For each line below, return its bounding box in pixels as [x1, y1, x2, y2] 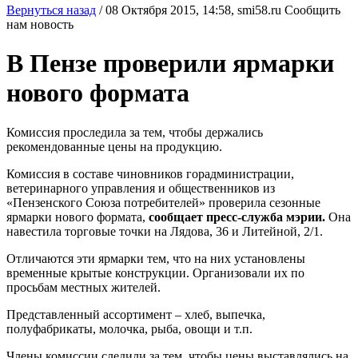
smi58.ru [237, 3, 281, 17]
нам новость [6, 18, 74, 31]
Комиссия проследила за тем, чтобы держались [6, 125, 263, 139]
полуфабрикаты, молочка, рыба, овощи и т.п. [6, 321, 253, 336]
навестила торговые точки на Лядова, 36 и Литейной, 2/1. [6, 224, 323, 238]
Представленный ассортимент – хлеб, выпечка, [6, 307, 265, 321]
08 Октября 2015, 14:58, [105, 3, 237, 17]
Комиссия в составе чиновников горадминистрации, [6, 166, 294, 181]
